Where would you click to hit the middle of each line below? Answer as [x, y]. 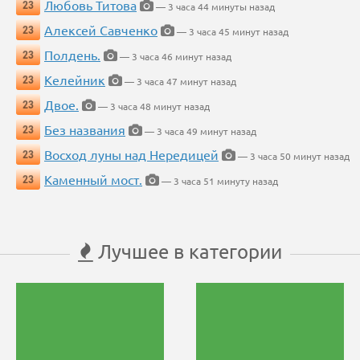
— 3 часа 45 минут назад [231, 32]
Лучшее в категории [188, 252]
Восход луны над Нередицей [131, 155]
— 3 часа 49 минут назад [199, 131]
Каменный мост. [93, 180]
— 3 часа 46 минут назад [174, 57]
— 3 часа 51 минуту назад [219, 181]
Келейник [75, 80]
